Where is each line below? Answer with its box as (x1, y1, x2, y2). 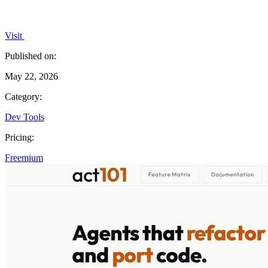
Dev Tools (5, 111, 44, 122)
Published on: (5, 50, 56, 61)
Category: (5, 91, 42, 102)
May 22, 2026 (5, 71, 58, 81)
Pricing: (5, 132, 34, 142)
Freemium (5, 152, 43, 163)
